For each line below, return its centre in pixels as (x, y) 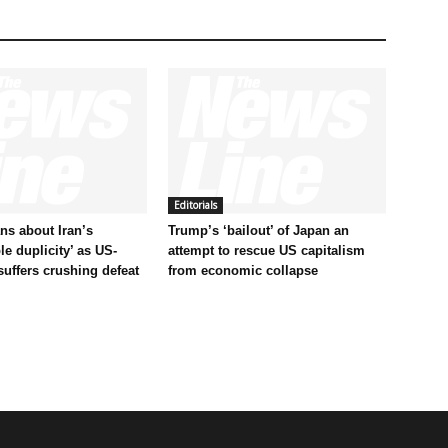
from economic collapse (243, 270)
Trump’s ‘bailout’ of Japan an (258, 230)
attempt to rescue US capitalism (266, 250)
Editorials (195, 204)
